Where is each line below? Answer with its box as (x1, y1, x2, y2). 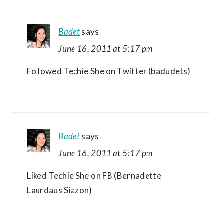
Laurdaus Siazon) (27, 185, 92, 195)
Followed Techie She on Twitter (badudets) (27, 66, 191, 76)
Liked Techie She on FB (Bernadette (27, 170, 161, 181)
